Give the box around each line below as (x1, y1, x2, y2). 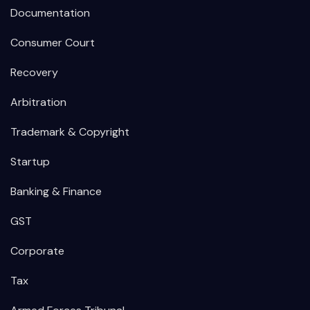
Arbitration (10, 95, 66, 110)
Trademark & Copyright (10, 125, 129, 140)
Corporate (10, 244, 64, 259)
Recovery (10, 65, 58, 80)
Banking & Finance (10, 184, 102, 199)
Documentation (10, 6, 90, 21)
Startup (10, 154, 50, 170)
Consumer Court (10, 35, 95, 51)
